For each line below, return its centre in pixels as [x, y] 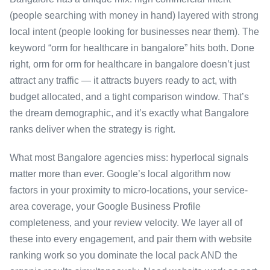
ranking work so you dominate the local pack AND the [124, 256]
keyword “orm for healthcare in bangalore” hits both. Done [132, 48]
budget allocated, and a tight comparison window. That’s [129, 97]
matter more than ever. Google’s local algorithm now [120, 174]
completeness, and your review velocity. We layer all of [126, 223]
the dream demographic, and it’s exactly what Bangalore [129, 113]
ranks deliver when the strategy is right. [93, 130]
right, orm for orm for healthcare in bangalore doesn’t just [130, 64]
